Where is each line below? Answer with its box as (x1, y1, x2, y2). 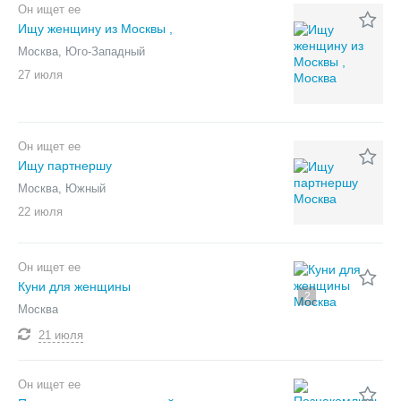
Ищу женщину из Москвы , (18, 21, 173, 36)
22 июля (18, 205, 63, 218)
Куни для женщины (18, 279, 131, 294)
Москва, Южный (18, 182, 106, 195)
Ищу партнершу (18, 158, 112, 173)
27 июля (18, 68, 63, 81)
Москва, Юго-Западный (18, 45, 145, 58)
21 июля (38, 328, 83, 342)
